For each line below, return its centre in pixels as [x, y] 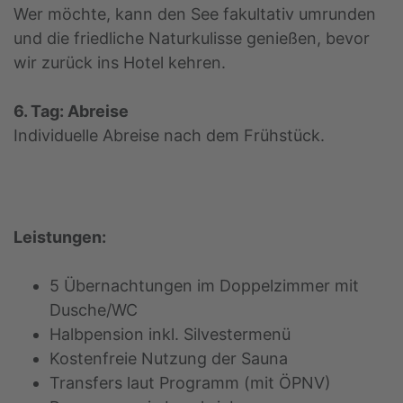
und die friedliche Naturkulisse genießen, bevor [192, 38]
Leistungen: [60, 237]
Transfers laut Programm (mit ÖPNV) [190, 382]
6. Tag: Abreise [71, 111]
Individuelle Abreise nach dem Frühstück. [169, 135]
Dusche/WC [94, 309]
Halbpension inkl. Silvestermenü [170, 334]
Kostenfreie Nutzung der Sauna [169, 358]
